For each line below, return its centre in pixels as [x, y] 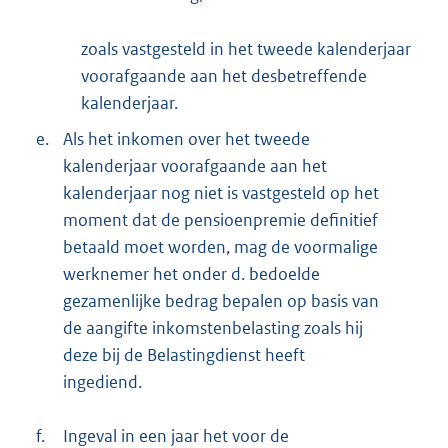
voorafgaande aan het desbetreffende [224, 75]
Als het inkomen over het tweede [186, 138]
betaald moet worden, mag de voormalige [220, 246]
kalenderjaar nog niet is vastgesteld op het [221, 192]
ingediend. [102, 381]
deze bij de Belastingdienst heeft [184, 354]
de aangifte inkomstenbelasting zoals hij [213, 327]
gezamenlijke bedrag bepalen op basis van [221, 300]
